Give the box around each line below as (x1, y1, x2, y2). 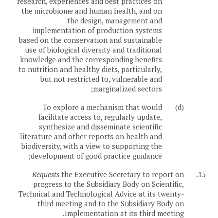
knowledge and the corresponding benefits (20, 54, 162, 65)
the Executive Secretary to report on (59, 169, 184, 180)
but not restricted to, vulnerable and (40, 74, 162, 84)
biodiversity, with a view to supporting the (21, 141, 162, 151)
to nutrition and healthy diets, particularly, (18, 64, 162, 74)
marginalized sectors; (93, 84, 162, 94)
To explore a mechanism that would (43, 102, 162, 112)
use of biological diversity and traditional (25, 45, 162, 55)
